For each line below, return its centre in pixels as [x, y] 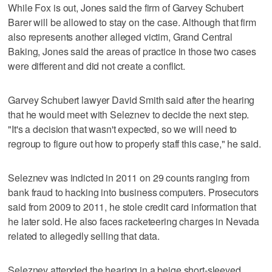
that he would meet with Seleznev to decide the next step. [129, 114]
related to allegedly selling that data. [84, 236]
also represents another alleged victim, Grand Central [120, 36]
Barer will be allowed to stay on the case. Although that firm [132, 22]
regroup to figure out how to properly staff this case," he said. [134, 143]
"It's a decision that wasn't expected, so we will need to [123, 129]
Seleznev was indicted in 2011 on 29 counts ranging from [129, 177]
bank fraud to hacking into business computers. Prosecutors [134, 192]
